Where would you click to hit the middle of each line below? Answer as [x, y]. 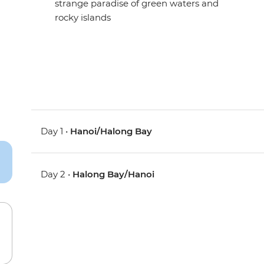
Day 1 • [56, 131]
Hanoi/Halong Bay [111, 131]
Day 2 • [57, 174]
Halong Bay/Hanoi [114, 174]
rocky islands [83, 18]
